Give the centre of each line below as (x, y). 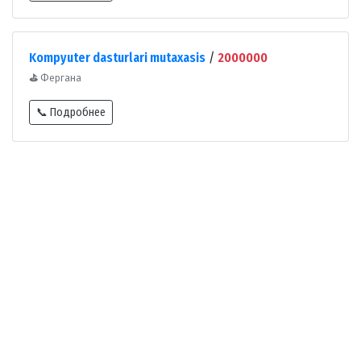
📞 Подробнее (71, 112)
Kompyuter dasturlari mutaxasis (117, 57)
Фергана (60, 77)
